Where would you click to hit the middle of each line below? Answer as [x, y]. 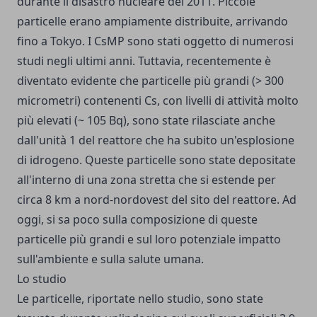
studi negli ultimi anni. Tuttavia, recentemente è [144, 61]
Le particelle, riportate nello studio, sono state [140, 299]
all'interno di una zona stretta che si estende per [146, 180]
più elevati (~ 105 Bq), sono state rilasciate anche [146, 120]
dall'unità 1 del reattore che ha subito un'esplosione [156, 140]
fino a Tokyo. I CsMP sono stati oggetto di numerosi [155, 41]
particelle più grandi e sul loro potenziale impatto [149, 239]
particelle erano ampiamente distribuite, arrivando [152, 21]
